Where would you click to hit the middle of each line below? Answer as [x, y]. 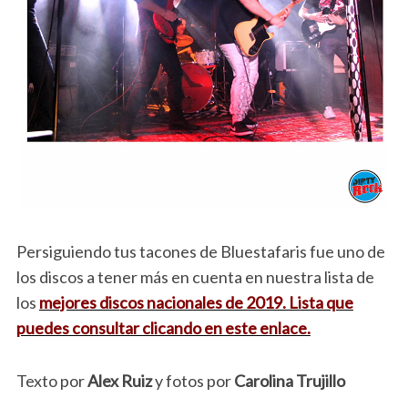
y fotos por [193, 381]
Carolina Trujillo [289, 381]
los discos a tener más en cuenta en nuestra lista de [195, 277]
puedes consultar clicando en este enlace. [163, 328]
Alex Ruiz [118, 381]
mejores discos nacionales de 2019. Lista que [196, 303]
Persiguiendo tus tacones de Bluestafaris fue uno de [200, 252]
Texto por [50, 381]
